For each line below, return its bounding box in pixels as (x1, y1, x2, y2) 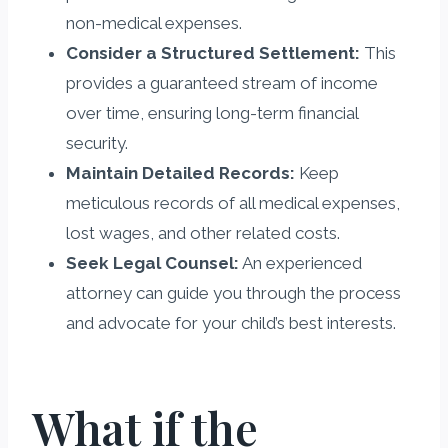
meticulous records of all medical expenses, (66, 192, 400, 213)
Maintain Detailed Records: (66, 162, 295, 183)
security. (66, 132, 128, 153)
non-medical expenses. (66, 12, 242, 33)
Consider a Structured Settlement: (66, 42, 360, 63)
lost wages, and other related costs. (66, 222, 340, 243)
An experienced (239, 252, 362, 273)
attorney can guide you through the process (66, 282, 401, 303)
